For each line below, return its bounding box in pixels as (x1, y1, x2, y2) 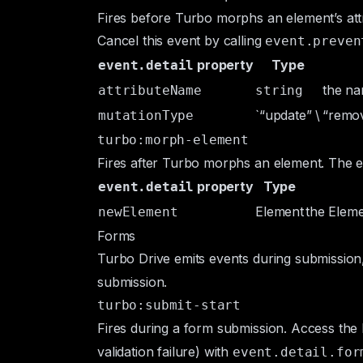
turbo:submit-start (97, 297, 241, 313)
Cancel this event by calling (97, 32, 266, 49)
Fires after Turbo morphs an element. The (97, 155, 357, 171)
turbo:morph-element (97, 132, 249, 147)
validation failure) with (97, 344, 233, 360)
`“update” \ (255, 107, 321, 123)
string (255, 83, 304, 98)
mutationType (98, 108, 194, 123)
